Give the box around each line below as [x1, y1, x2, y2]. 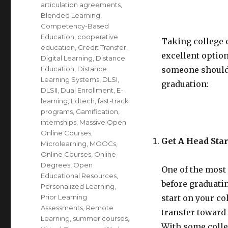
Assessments [41, 203, 83, 212]
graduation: [161, 78, 209, 89]
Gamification [76, 107, 119, 116]
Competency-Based [41, 21, 109, 30]
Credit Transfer [78, 43, 127, 51]
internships [41, 118, 77, 126]
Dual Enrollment [61, 85, 114, 94]
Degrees [41, 160, 71, 169]
